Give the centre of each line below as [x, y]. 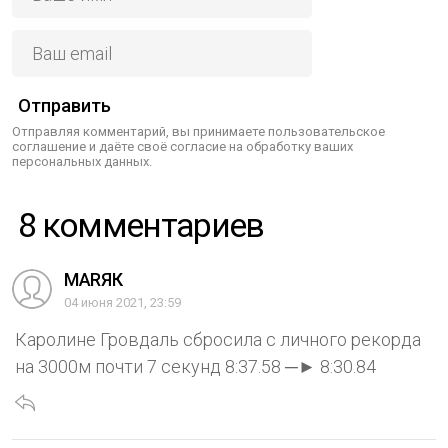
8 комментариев [149, 225]
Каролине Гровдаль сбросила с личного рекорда [218, 340]
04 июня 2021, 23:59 [122, 303]
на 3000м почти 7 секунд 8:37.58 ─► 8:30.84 [195, 367]
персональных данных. [82, 162]
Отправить [64, 106]
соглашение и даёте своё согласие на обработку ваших [182, 147]
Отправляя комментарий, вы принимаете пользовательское [198, 132]
